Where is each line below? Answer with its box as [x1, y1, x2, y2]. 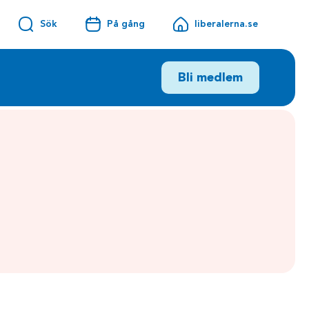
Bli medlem [178, 71, 243, 84]
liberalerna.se [194, 19, 258, 29]
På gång [106, 19, 145, 29]
